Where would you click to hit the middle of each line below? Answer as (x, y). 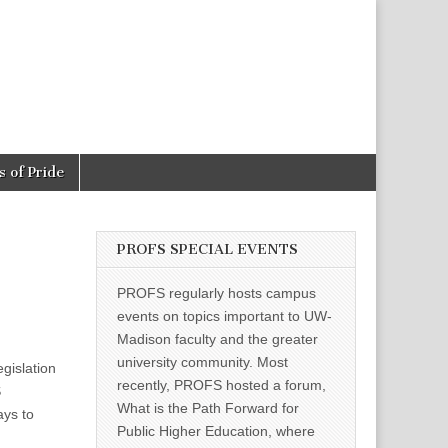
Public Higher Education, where (216, 431)
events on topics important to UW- (224, 316)
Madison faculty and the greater (217, 339)
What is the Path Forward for (208, 408)
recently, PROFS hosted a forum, (221, 385)
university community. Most (202, 362)
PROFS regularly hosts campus (216, 293)
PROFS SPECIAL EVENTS (207, 249)
